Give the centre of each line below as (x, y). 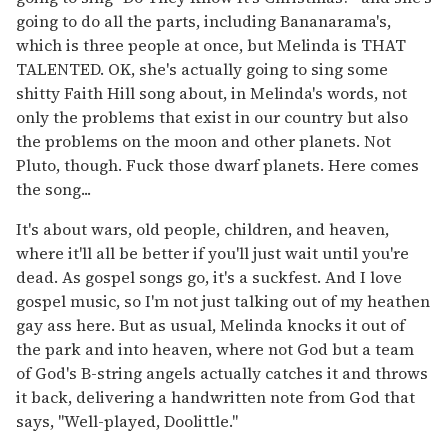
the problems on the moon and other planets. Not (203, 140)
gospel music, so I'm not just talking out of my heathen (223, 300)
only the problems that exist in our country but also (212, 116)
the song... (53, 188)
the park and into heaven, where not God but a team (215, 348)
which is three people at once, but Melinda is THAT (211, 44)
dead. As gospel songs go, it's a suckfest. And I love (209, 276)
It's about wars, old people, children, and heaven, (202, 228)
